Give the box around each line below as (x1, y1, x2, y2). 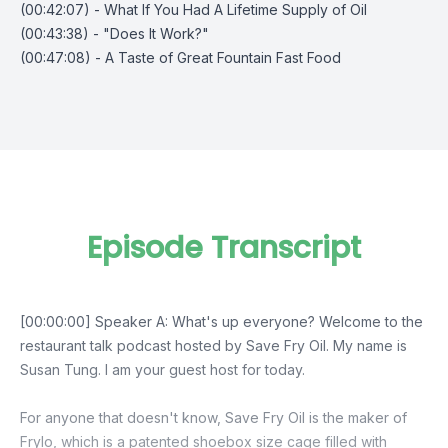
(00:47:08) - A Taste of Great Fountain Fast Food (20, 49, 341, 66)
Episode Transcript (87, 227, 361, 269)
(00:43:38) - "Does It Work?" (20, 25, 209, 42)
